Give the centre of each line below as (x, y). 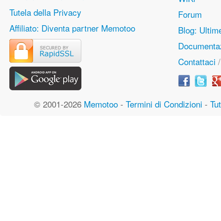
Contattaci (197, 62)
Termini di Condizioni (164, 104)
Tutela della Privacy (45, 12)
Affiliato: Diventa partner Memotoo (72, 28)
